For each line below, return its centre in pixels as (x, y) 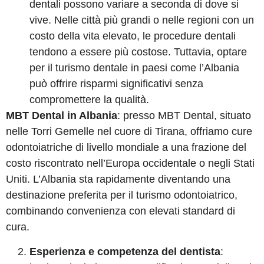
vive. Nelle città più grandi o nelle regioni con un (142, 20)
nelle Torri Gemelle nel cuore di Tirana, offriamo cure (129, 132)
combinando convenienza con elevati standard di (121, 211)
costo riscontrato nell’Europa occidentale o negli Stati (130, 164)
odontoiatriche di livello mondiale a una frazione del (126, 148)
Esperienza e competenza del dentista (125, 251)
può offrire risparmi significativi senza (116, 84)
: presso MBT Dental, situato (184, 116)
